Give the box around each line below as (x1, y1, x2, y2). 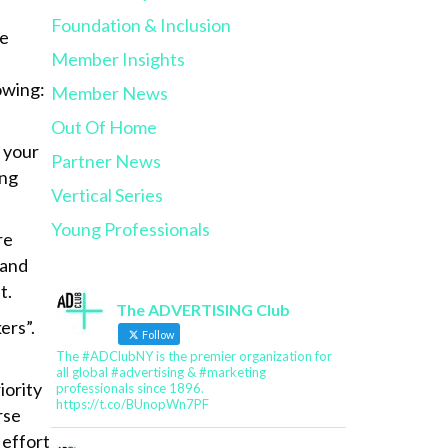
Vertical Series (50, 184, 163, 207)
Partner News (50, 150, 161, 173)
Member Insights (50, 48, 185, 71)
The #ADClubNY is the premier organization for (55, 348, 332, 365)
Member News (50, 82, 168, 105)
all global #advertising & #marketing (55, 364, 266, 381)
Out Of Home (50, 116, 157, 139)
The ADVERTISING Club (115, 300, 290, 320)
